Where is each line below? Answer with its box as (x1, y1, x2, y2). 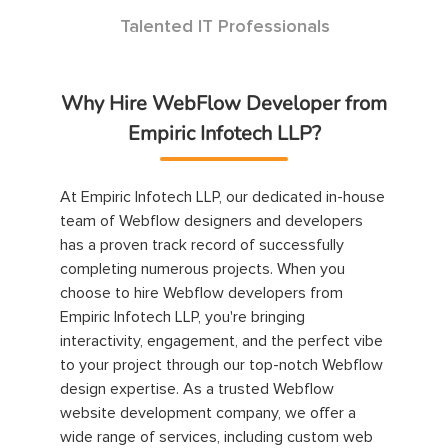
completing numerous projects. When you (60, 261, 345, 277)
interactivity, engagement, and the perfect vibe (60, 333, 383, 349)
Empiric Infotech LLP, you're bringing (60, 309, 305, 325)
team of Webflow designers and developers (60, 213, 363, 229)
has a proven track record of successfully (60, 237, 344, 253)
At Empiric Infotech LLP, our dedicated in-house (60, 189, 385, 205)
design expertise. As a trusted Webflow (60, 381, 334, 397)
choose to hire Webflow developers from (60, 285, 343, 301)
